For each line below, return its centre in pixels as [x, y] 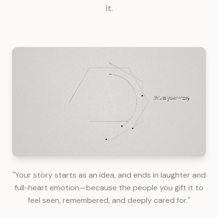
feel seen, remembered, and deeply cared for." [109, 200]
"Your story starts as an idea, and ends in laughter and [109, 175]
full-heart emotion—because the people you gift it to [109, 188]
